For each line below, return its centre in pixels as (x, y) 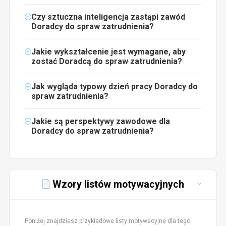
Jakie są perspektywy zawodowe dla (100, 121)
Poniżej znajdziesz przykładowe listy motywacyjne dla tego (107, 221)
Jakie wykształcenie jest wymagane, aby (108, 51)
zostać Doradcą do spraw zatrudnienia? (106, 61)
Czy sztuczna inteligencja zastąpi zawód (108, 17)
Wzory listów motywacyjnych (117, 184)
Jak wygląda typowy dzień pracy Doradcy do (114, 86)
